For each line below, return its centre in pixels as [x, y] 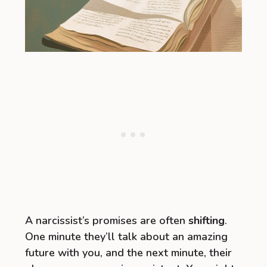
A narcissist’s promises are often [107, 221]
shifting [207, 221]
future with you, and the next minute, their [128, 253]
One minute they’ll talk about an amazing [126, 237]
